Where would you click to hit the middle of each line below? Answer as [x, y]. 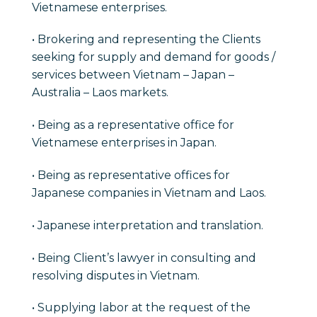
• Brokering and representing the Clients [146, 40]
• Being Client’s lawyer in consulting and [144, 258]
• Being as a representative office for [133, 125]
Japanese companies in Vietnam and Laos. [149, 193]
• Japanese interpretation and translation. [148, 225]
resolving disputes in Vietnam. [116, 275]
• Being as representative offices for [131, 175]
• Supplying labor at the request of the [141, 308]
